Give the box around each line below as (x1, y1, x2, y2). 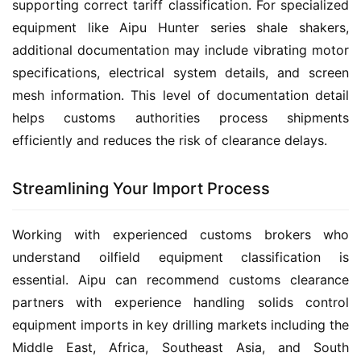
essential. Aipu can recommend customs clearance (12, 272, 349, 288)
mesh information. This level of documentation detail (12, 87, 349, 104)
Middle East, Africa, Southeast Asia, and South (12, 339, 349, 356)
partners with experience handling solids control (12, 294, 349, 311)
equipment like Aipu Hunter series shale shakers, (12, 19, 349, 36)
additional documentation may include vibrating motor (12, 42, 349, 59)
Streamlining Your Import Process (12, 179, 270, 199)
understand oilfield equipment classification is (12, 249, 349, 266)
